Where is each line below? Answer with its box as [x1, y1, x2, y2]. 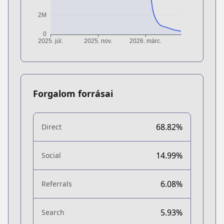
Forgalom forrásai [33, 87, 113, 99]
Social [41, 150, 61, 160]
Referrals [41, 178, 72, 188]
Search [41, 207, 64, 217]
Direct [41, 121, 61, 131]
